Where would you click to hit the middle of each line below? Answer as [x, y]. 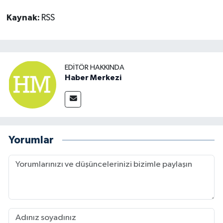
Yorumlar [31, 140]
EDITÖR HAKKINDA [95, 67]
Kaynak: [24, 18]
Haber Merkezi [93, 77]
